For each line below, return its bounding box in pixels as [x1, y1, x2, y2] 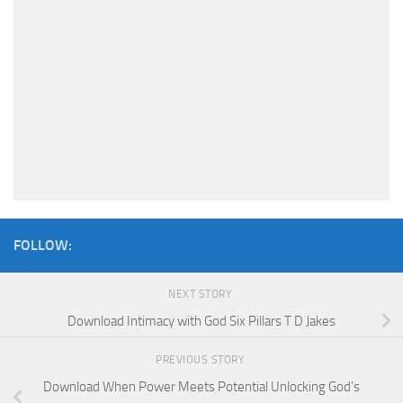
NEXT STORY [168, 288, 235, 301]
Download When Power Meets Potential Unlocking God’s [43, 378, 360, 395]
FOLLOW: [13, 237, 72, 255]
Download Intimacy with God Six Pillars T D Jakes [67, 313, 336, 330]
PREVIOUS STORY [156, 354, 247, 367]
